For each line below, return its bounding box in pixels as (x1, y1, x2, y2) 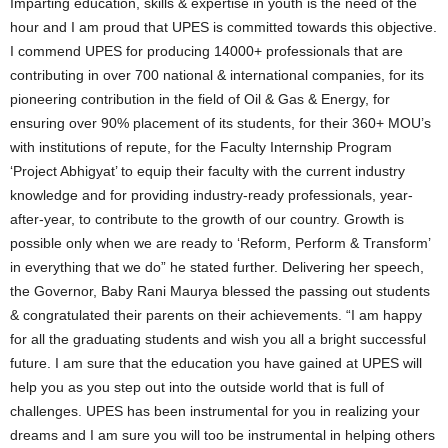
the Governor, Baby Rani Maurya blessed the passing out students (10, 282, 430, 299)
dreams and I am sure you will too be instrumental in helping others (10, 426, 435, 443)
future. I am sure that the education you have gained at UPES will (10, 354, 422, 371)
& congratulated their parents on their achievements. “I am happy (10, 306, 422, 323)
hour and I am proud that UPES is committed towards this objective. (10, 18, 437, 35)
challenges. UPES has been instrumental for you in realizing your (10, 402, 420, 419)
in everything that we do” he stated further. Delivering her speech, (10, 258, 424, 275)
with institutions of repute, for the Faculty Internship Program (10, 138, 392, 155)
